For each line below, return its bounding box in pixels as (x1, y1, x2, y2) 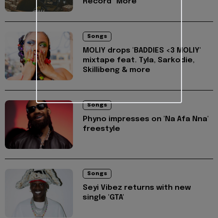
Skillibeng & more (83, 66, 150, 74)
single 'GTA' (83, 193, 124, 201)
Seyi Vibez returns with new (83, 183, 191, 192)
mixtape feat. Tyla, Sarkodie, (83, 56, 195, 64)
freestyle (83, 125, 120, 133)
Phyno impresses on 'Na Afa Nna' (83, 115, 209, 123)
